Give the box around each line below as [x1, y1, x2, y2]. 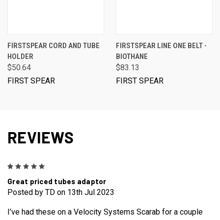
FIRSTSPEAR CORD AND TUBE [7, 41, 100, 50]
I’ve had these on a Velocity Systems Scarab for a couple [7, 207, 203, 217]
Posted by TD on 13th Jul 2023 [7, 187, 114, 197]
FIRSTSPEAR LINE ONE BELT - [116, 41, 207, 50]
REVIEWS [7, 127, 74, 146]
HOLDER [7, 52, 33, 61]
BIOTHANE [116, 52, 148, 61]
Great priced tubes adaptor [7, 176, 107, 186]
